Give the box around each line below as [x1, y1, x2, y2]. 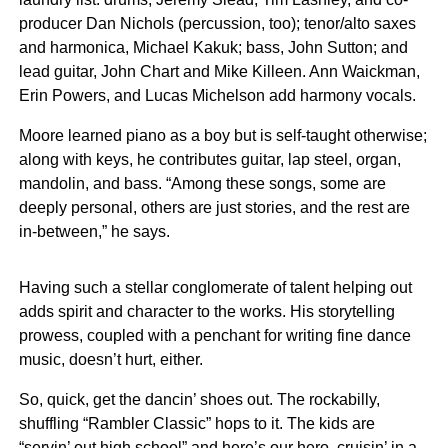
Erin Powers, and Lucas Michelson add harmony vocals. [18, 87, 416, 104]
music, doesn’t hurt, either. [18, 351, 203, 368]
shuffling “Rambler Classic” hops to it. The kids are [18, 415, 375, 432]
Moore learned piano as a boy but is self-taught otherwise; [18, 127, 427, 144]
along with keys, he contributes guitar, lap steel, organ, [18, 151, 401, 168]
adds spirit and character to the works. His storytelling [18, 303, 395, 320]
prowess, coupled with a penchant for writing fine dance [18, 327, 411, 344]
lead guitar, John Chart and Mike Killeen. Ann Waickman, [18, 63, 420, 80]
